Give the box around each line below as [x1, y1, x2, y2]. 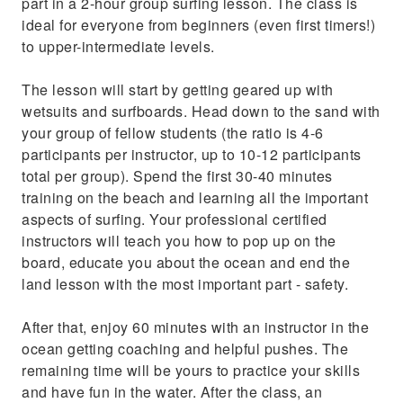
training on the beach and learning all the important [22, 187, 368, 208]
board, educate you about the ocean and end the [22, 252, 350, 273]
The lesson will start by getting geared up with [22, 79, 334, 100]
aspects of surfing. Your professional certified [22, 209, 327, 229]
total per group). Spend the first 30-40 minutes [22, 166, 333, 186]
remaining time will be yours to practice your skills [22, 360, 360, 381]
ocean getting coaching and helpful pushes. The [22, 338, 348, 359]
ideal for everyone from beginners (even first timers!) [22, 14, 375, 35]
